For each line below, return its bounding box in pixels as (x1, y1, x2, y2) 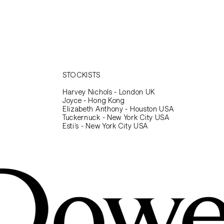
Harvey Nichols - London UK (62, 87, 155, 96)
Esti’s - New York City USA (62, 121, 148, 130)
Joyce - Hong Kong (62, 96, 125, 104)
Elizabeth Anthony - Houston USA (62, 104, 174, 113)
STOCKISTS (62, 70, 101, 79)
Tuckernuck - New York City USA (62, 113, 169, 121)
